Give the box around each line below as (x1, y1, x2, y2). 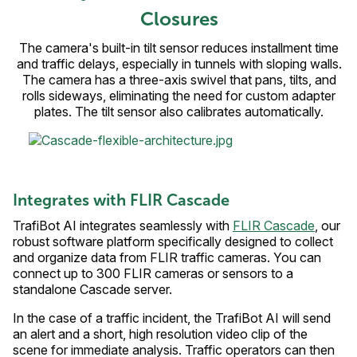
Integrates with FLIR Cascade (13, 190, 229, 209)
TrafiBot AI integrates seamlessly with (13, 217, 233, 233)
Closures (139, 7, 218, 29)
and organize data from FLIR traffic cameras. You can (13, 249, 321, 265)
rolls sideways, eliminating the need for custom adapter (22, 87, 335, 104)
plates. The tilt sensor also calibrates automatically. (34, 103, 324, 120)
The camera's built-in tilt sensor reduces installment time (19, 39, 339, 56)
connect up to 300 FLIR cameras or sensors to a (13, 265, 293, 281)
